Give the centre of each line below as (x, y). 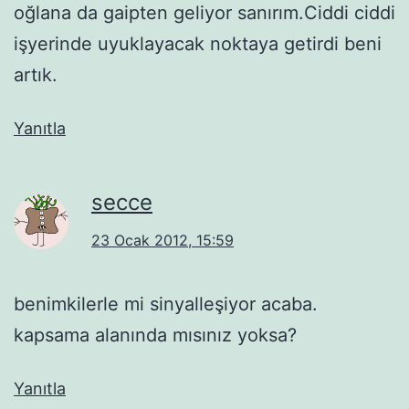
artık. (36, 74)
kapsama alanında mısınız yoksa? (155, 335)
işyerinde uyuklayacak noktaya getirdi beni (198, 43)
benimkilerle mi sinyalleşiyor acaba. (166, 304)
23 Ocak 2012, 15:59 (163, 240)
